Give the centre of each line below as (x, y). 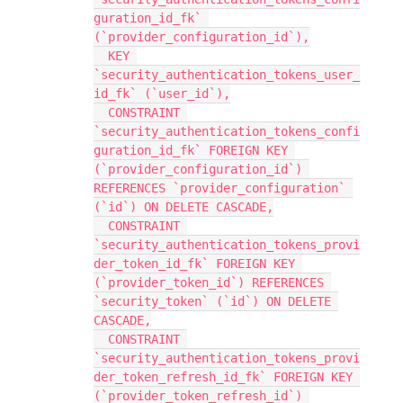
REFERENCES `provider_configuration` (219, 188)
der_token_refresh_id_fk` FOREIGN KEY (223, 377)
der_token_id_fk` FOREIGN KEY (194, 264)
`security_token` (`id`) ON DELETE (212, 301)
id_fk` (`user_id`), (162, 94)
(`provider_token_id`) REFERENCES (209, 282)
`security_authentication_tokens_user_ (227, 75)
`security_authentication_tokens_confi (227, 131)
